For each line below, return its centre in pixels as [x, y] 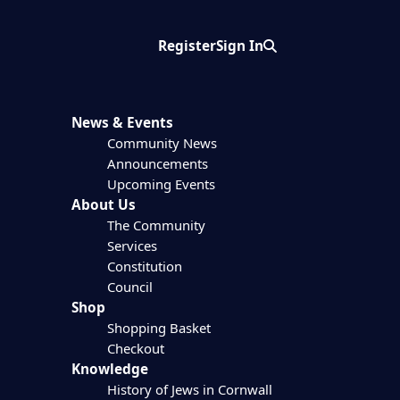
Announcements [157, 164]
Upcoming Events [161, 184]
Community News [162, 143]
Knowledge [109, 370]
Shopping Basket [158, 328]
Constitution [144, 267]
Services [132, 246]
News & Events [122, 123]
